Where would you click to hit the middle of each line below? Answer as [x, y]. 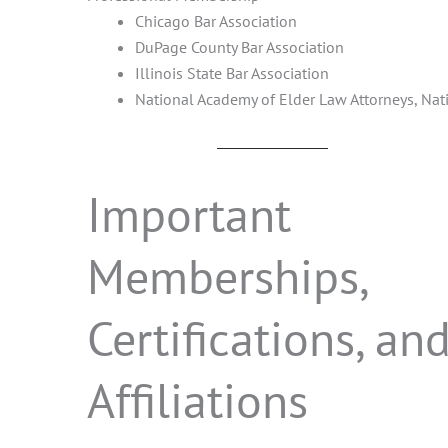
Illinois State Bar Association [232, 72]
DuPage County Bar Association [239, 46]
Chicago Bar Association [216, 20]
